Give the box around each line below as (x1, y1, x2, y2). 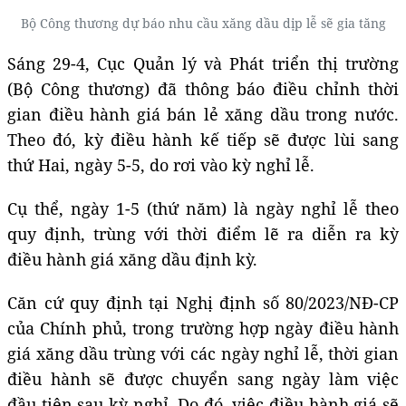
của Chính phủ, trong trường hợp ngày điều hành (7, 316, 399, 339)
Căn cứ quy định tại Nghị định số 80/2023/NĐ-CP (7, 291, 399, 314)
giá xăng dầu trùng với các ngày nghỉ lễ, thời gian (7, 342, 399, 364)
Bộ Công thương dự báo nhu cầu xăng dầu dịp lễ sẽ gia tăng (20, 14, 386, 32)
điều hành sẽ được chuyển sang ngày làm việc (7, 367, 399, 390)
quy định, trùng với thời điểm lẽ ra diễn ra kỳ (7, 222, 399, 245)
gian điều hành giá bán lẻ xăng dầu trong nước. (7, 102, 399, 125)
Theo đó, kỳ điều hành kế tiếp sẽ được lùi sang (7, 128, 399, 150)
